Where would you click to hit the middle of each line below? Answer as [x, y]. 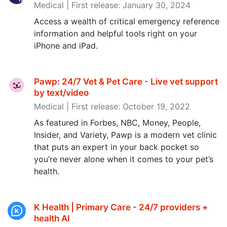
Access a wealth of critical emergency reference [127, 21]
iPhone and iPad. [66, 46]
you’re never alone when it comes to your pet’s [124, 159]
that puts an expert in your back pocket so [117, 147]
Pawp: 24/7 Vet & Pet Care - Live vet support [126, 82]
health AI [52, 218]
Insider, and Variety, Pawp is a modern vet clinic [125, 135]
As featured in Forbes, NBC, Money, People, [117, 123]
